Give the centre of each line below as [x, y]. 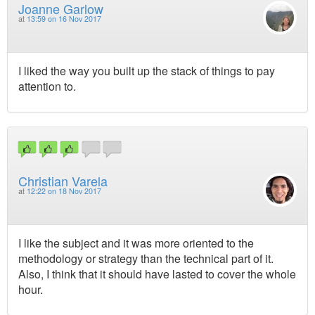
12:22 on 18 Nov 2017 [64, 191]
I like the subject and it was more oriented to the [136, 243]
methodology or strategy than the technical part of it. [146, 258]
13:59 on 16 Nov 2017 [64, 19]
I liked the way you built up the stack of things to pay [147, 71]
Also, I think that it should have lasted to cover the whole [157, 274]
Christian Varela [63, 180]
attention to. [47, 86]
